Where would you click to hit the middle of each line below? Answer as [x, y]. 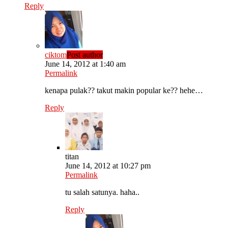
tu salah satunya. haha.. [102, 192]
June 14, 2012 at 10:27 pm [108, 166]
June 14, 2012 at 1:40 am [85, 64]
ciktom [56, 55]
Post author [85, 55]
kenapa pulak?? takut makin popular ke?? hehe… [124, 91]
